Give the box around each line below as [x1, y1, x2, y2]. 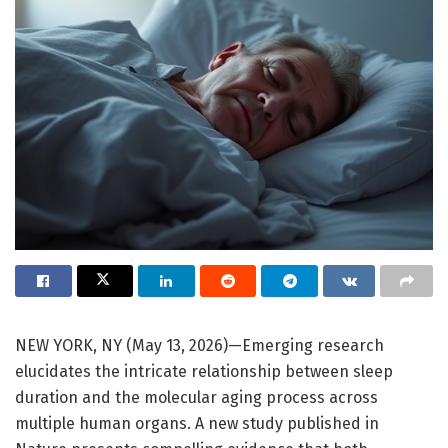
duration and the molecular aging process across [15, 387, 378, 407]
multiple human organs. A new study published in [15, 413, 379, 433]
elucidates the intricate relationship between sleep [15, 361, 393, 381]
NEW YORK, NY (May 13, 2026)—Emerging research [15, 335, 384, 355]
